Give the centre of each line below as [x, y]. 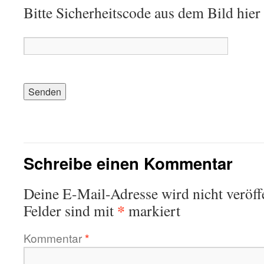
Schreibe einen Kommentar [128, 163]
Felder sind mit [70, 210]
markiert [153, 210]
